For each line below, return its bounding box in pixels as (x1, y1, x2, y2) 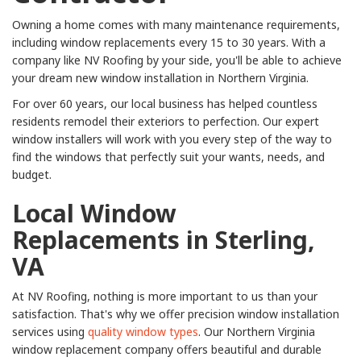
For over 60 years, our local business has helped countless (12, 96, 317, 112)
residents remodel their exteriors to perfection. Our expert (12, 114, 319, 130)
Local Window (12, 197, 176, 230)
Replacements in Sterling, (12, 223, 315, 257)
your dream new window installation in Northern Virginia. (12, 70, 309, 86)
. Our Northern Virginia (198, 324, 315, 340)
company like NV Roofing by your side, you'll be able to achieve (12, 52, 342, 68)
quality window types (88, 324, 198, 340)
